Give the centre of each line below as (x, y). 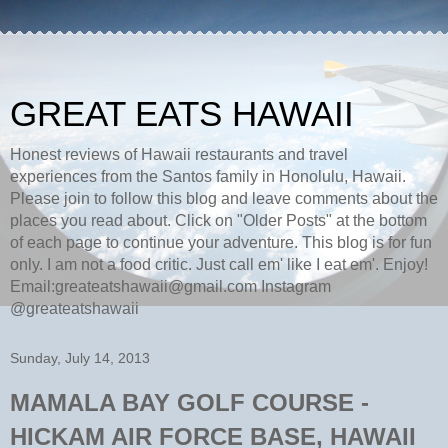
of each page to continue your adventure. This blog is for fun (221, 242)
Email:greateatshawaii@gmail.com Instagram (170, 286)
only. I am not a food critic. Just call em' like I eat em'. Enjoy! (219, 264)
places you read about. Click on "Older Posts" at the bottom (218, 220)
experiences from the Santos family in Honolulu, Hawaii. (208, 176)
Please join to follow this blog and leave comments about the (224, 198)
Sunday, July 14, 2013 (80, 358)
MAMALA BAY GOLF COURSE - (189, 402)
